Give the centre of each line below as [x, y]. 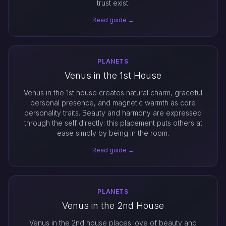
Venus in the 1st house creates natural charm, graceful [113, 93]
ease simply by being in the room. [113, 133]
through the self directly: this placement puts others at [113, 123]
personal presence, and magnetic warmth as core [113, 103]
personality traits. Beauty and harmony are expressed [113, 113]
